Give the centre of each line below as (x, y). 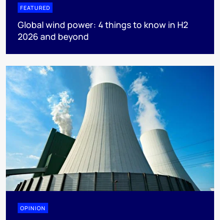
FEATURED (35, 8)
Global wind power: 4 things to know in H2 (103, 25)
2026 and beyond (53, 37)
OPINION (33, 208)
